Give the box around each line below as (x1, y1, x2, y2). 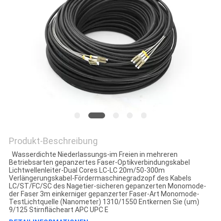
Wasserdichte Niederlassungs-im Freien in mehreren (8, 150, 178, 159)
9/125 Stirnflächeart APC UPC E (8, 206, 109, 214)
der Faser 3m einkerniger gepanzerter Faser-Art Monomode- (8, 190, 199, 198)
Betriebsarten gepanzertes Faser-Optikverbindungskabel (8, 158, 190, 167)
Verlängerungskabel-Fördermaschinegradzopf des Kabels (8, 174, 191, 183)
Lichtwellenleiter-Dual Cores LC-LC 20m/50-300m (8, 166, 168, 175)
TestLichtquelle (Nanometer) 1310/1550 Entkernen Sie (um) (8, 198, 199, 206)
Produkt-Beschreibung (8, 136, 98, 147)
